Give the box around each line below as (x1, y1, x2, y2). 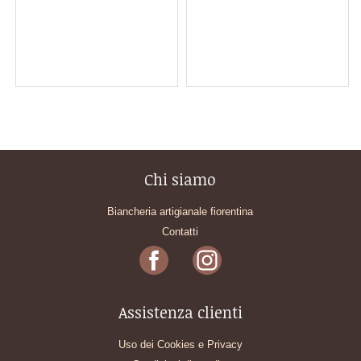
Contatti (162, 226, 199, 239)
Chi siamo (144, 168, 217, 191)
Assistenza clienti (118, 301, 243, 323)
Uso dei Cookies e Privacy (118, 338, 243, 351)
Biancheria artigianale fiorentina (107, 205, 254, 218)
